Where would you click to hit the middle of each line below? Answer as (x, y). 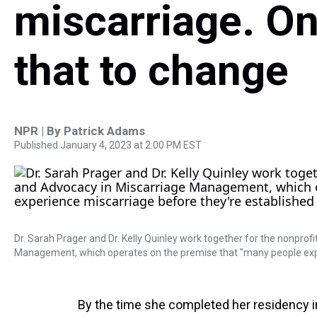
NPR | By (39, 131)
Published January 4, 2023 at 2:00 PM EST (108, 145)
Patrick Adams (104, 131)
